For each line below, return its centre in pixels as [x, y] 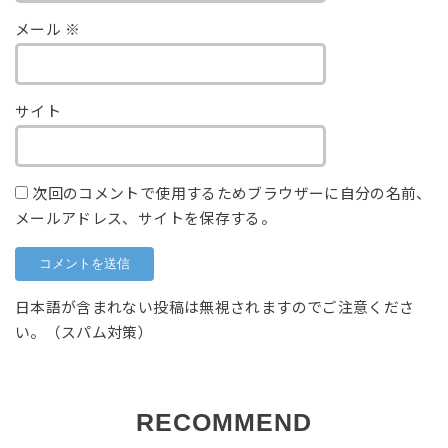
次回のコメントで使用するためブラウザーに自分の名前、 [232, 193]
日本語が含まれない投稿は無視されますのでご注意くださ [214, 307]
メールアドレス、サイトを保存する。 [145, 218]
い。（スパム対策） [84, 332]
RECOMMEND [224, 422]
